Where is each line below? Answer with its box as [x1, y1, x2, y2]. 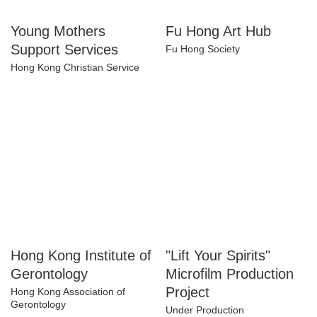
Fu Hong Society [166, 79, 241, 92]
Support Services [11, 76, 124, 96]
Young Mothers [11, 58, 115, 77]
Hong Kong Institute [11, 282, 147, 301]
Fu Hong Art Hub [166, 58, 279, 77]
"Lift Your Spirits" [166, 282, 282, 301]
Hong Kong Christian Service [11, 97, 140, 110]
